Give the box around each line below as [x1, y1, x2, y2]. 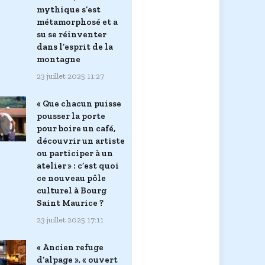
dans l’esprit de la [37, 41, 113, 52]
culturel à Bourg [37, 185, 106, 196]
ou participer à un [37, 147, 113, 159]
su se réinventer [37, 28, 106, 40]
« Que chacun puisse [37, 98, 121, 109]
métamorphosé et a [37, 16, 118, 27]
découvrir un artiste [37, 135, 125, 146]
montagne [37, 53, 80, 64]
